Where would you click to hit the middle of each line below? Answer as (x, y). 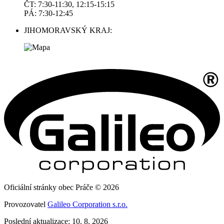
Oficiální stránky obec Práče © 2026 (61, 187)
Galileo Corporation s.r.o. (87, 204)
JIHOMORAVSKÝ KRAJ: (68, 30)
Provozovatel (26, 204)
